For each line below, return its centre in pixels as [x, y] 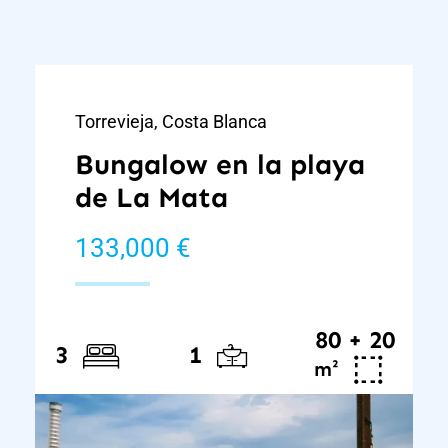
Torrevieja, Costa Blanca [171, 121]
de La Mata [152, 197]
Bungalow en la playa [220, 164]
